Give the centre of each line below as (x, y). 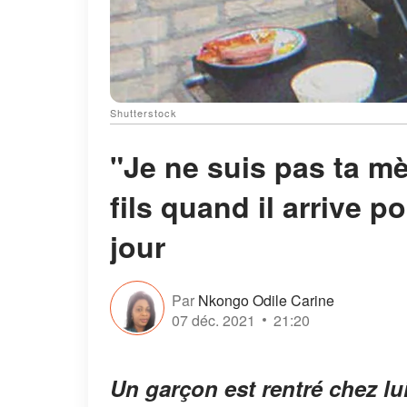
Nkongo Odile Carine (266, 300)
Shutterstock (144, 113)
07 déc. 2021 (213, 320)
